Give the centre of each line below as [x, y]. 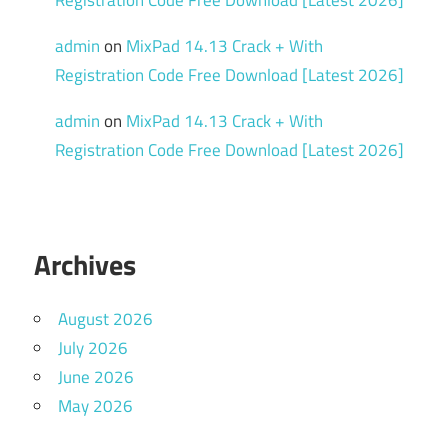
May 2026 [95, 406]
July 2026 [93, 348]
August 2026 [105, 319]
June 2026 [96, 377]
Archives [85, 265]
